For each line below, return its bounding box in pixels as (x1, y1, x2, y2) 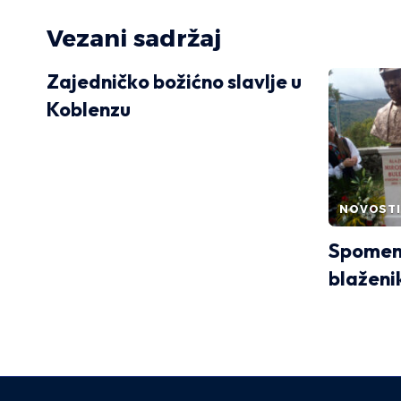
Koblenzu (47, 96, 131, 122)
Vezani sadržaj (47, 23, 221, 53)
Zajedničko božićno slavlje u (47, 68, 302, 94)
